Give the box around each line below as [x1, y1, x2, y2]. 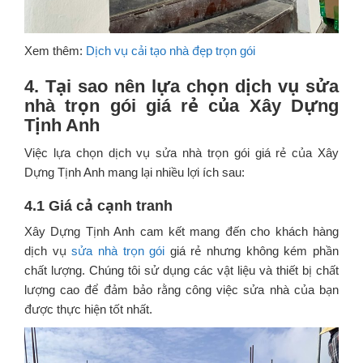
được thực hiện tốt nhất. [24, 301, 152, 316]
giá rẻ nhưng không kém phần [164, 243, 340, 258]
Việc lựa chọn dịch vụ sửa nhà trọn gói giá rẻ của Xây [24, 145, 339, 160]
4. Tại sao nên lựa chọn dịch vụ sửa [24, 75, 339, 96]
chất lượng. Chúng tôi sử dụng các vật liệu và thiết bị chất [24, 263, 339, 277]
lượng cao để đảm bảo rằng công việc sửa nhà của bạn [24, 282, 339, 297]
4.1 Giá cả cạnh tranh [24, 197, 173, 214]
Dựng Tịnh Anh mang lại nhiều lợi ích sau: [24, 164, 245, 179]
